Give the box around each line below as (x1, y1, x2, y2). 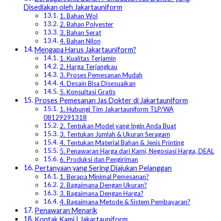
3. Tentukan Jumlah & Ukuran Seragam (59, 130, 170, 139)
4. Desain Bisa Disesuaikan (59, 79, 136, 88)
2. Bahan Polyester (59, 20, 113, 29)
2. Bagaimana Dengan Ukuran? (59, 181, 147, 189)
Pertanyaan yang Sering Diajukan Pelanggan (34, 164, 172, 173)
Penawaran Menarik (34, 206, 97, 215)
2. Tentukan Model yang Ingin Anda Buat (59, 122, 176, 130)
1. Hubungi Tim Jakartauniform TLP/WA (59, 105, 174, 113)
